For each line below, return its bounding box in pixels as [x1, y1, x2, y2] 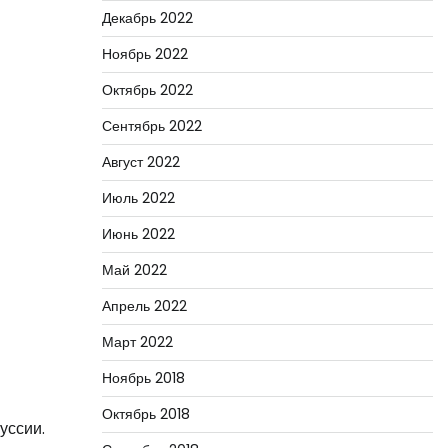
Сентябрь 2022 [101, 116, 202, 136]
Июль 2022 [101, 188, 175, 208]
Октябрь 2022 [101, 80, 193, 100]
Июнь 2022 [101, 224, 175, 244]
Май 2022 [101, 260, 167, 280]
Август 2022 [101, 152, 180, 172]
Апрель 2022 [101, 296, 187, 316]
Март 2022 [101, 332, 173, 352]
